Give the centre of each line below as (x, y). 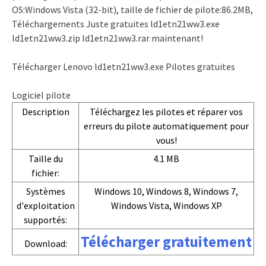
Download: (45, 243)
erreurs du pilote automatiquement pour (166, 126)
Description (45, 112)
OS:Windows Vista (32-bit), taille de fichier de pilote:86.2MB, (132, 9)
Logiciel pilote (41, 95)
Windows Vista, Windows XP (166, 205)
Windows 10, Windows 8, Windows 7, (166, 191)
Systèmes (45, 191)
